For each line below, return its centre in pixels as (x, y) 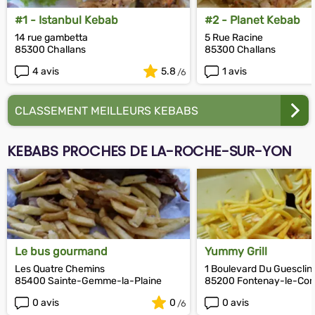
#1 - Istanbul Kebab (66, 20)
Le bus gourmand (61, 251)
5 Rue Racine (234, 38)
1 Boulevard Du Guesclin (258, 269)
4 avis (46, 71)
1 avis (234, 71)
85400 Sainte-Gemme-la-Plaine (88, 281)
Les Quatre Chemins (60, 269)
